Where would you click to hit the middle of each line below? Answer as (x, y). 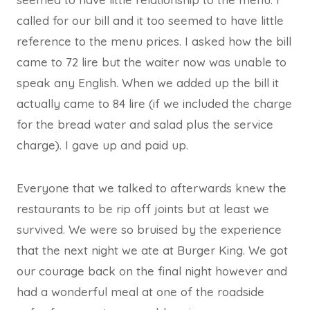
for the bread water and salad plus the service (145, 124)
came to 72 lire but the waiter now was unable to (152, 62)
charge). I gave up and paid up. (102, 145)
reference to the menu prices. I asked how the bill (154, 41)
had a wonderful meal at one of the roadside (140, 291)
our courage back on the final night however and (152, 271)
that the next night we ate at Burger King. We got (152, 250)
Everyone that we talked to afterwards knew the (152, 188)
